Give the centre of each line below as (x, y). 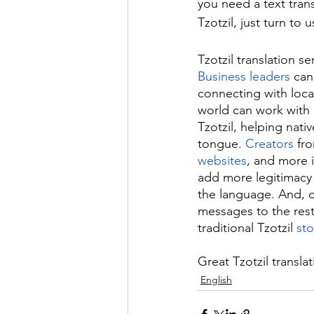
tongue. (221, 144)
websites (222, 161)
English (216, 280)
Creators (269, 144)
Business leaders (244, 77)
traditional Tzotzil (247, 228)
